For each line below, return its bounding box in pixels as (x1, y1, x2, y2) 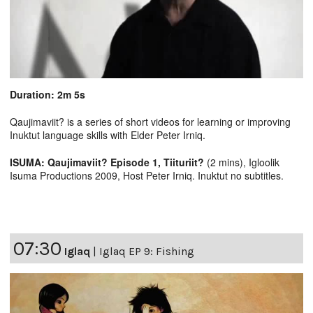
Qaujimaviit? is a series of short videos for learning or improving (10, 115, 291, 129)
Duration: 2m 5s (10, 87, 85, 102)
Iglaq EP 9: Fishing (99, 245, 194, 259)
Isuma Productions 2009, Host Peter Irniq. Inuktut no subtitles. (10, 168, 284, 183)
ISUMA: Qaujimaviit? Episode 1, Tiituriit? (10, 155, 207, 170)
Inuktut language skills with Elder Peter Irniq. (10, 128, 205, 143)
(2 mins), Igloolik (207, 155, 279, 170)
